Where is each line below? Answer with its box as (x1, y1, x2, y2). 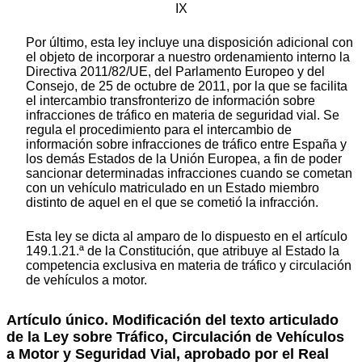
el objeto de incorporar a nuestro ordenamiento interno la (26, 50, 350, 65)
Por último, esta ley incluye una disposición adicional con (26, 36, 353, 50)
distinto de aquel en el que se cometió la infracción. (26, 196, 318, 210)
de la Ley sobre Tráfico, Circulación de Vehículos (6, 329, 344, 346)
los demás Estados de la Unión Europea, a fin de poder (26, 152, 342, 166)
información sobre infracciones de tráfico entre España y (26, 137, 347, 152)
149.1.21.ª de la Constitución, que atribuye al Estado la (26, 244, 339, 259)
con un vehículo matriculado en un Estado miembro (26, 181, 319, 196)
